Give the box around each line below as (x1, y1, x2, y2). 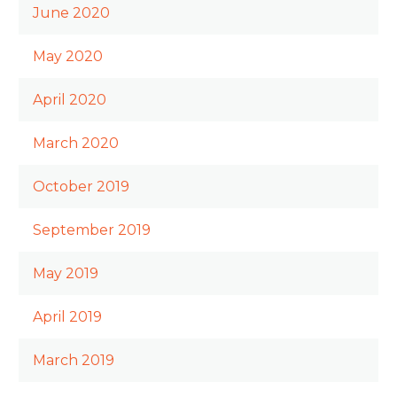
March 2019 (33, 352, 114, 370)
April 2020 (33, 91, 106, 109)
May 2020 (33, 48, 103, 66)
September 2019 (33, 222, 151, 239)
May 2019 (33, 265, 98, 283)
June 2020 (33, 4, 110, 22)
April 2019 (33, 308, 102, 326)
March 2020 (33, 135, 119, 152)
